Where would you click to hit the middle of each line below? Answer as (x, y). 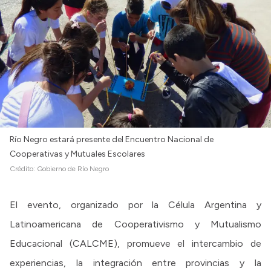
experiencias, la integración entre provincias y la (135, 263)
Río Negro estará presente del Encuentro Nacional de (112, 139)
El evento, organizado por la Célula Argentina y (135, 204)
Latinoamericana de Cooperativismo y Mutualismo (135, 224)
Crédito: (23, 168)
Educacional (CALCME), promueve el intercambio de (135, 243)
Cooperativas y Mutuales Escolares (77, 154)
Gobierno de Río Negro (73, 168)
